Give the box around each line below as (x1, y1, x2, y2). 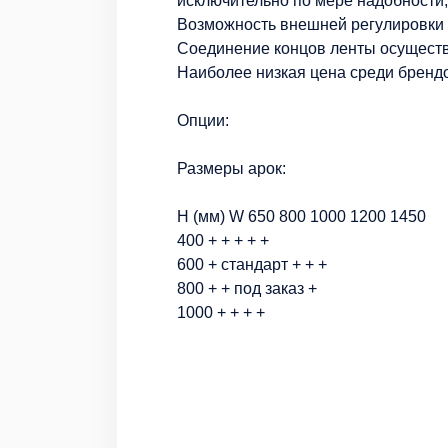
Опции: (177, 111, 229, 129)
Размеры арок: (177, 159, 286, 177)
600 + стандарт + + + (177, 255, 327, 273)
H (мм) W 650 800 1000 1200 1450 (177, 207, 426, 225)
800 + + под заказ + (177, 279, 317, 297)
